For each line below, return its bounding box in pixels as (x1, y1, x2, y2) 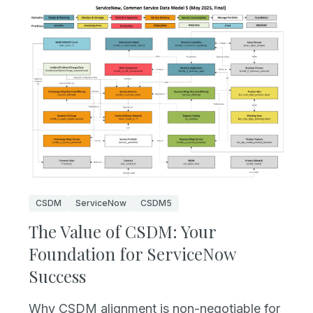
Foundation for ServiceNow (29, 242, 235, 265)
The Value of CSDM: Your (29, 219, 216, 242)
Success (29, 264, 86, 287)
